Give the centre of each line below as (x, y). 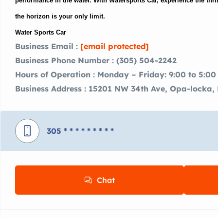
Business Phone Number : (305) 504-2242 (96, 61)
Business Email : (48, 46)
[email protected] (115, 46)
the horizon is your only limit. (60, 17)
